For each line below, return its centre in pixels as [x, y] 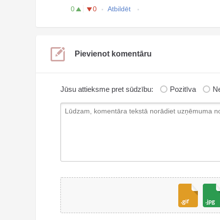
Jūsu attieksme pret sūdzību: [107, 89]
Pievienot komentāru [113, 54]
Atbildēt [120, 9]
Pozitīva [184, 89]
